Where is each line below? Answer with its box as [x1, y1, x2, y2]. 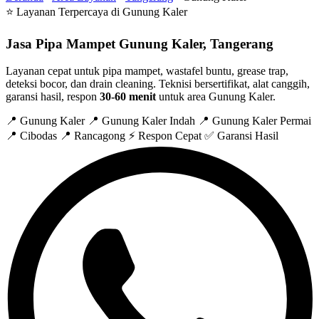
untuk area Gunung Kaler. [156, 90, 276, 103]
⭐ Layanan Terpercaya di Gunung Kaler [6, 5, 187, 18]
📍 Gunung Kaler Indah [88, 115, 195, 127]
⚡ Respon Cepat [128, 130, 202, 142]
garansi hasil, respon [6, 90, 100, 103]
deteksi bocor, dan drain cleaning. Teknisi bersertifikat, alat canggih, [6, 78, 310, 90]
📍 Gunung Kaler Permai [198, 115, 311, 127]
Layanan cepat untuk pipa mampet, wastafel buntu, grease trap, [6, 65, 288, 78]
